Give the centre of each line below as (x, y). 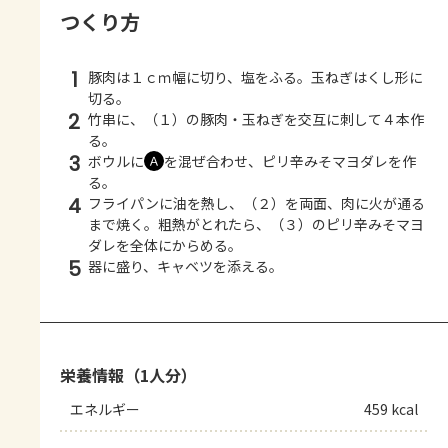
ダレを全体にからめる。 (165, 245)
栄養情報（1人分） (128, 375)
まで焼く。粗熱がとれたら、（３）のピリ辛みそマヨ (256, 224)
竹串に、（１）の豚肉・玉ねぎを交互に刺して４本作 (256, 119)
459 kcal (391, 409)
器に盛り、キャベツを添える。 (185, 266)
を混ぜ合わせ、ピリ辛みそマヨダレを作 (290, 161)
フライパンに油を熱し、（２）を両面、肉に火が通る (256, 203)
